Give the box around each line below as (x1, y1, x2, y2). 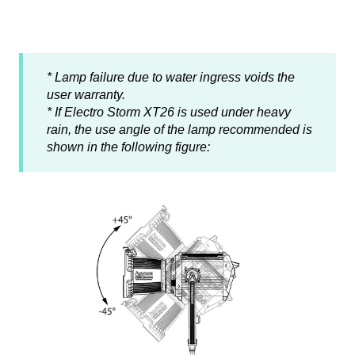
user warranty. (47, 88, 125, 102)
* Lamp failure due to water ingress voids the (47, 71, 295, 85)
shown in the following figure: (47, 140, 210, 155)
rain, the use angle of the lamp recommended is (47, 123, 312, 137)
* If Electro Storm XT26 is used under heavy (47, 105, 291, 120)
